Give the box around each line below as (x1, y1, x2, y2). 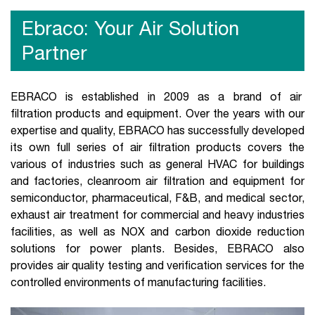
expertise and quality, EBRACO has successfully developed (11, 124, 304, 136)
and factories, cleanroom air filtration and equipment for (11, 174, 304, 187)
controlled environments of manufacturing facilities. (11, 276, 266, 288)
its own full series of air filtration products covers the (11, 141, 304, 153)
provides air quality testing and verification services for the (11, 259, 304, 271)
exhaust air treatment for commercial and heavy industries (11, 208, 304, 221)
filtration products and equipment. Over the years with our (11, 107, 304, 120)
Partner (22, 41, 87, 64)
